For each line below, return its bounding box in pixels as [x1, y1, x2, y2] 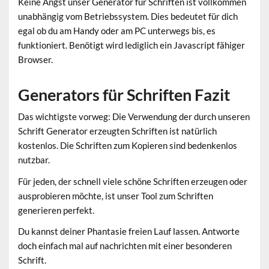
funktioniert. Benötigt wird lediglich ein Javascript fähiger [18, 39, 246, 50]
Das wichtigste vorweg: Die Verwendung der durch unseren [18, 111, 250, 122]
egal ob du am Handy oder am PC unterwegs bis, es [18, 25, 216, 36]
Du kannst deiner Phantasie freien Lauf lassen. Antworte [18, 225, 240, 237]
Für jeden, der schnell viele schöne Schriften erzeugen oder [18, 175, 248, 187]
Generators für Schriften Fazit [18, 84, 231, 104]
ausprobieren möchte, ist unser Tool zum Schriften [18, 190, 214, 201]
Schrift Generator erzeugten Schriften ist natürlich [18, 125, 217, 137]
